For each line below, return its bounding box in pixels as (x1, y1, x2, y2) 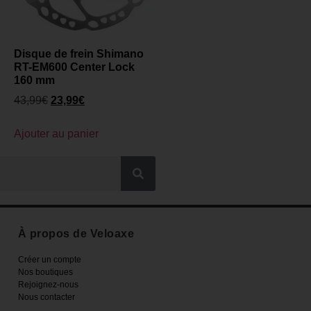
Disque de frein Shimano (14, 48, 144, 60)
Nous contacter (17, 292, 75, 303)
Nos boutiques (17, 267, 73, 278)
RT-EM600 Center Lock (14, 61, 135, 74)
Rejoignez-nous (17, 280, 78, 290)
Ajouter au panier (14, 128, 99, 140)
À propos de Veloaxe (17, 228, 135, 240)
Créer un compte (17, 255, 81, 265)
